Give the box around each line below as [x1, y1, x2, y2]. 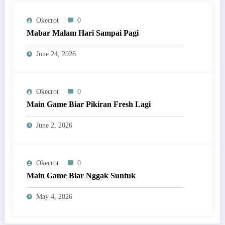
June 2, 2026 [36, 122, 72, 130]
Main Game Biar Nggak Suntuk [27, 171, 136, 180]
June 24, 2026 [36, 50, 76, 58]
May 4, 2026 [36, 193, 72, 201]
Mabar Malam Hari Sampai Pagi [27, 29, 139, 38]
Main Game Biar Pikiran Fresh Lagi [27, 100, 151, 109]
